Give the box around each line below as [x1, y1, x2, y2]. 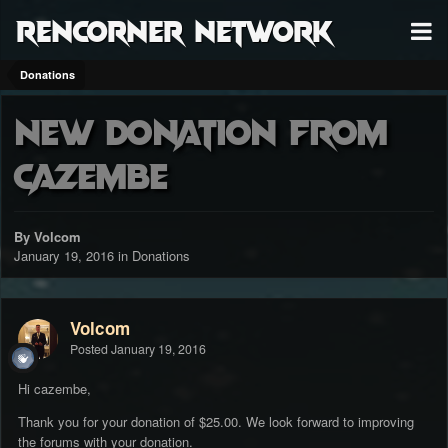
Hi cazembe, [18, 379, 91, 399]
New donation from [14, 108, 388, 153]
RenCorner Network [16, 11, 333, 48]
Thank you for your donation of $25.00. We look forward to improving [18, 412, 414, 432]
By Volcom [14, 227, 81, 247]
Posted [70, 340, 111, 359]
